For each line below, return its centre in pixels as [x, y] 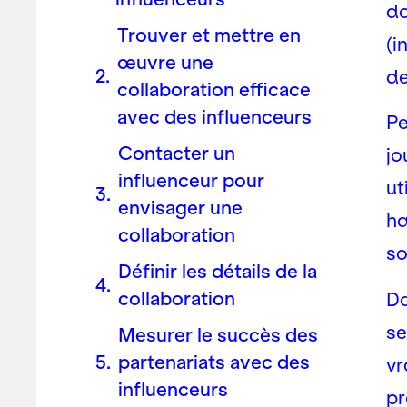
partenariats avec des [214, 362]
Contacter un [177, 153]
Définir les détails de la [218, 271]
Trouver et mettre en [209, 35]
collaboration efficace [214, 89]
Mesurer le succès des [218, 335]
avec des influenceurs [214, 117]
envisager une [180, 208]
